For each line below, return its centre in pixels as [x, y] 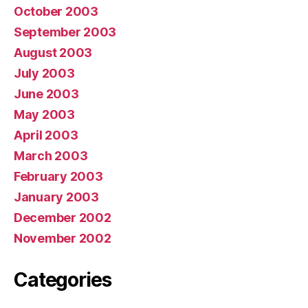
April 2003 [46, 135]
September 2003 [65, 32]
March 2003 [51, 155]
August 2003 [53, 52]
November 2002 [63, 238]
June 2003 [46, 93]
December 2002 [63, 217]
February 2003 [58, 176]
